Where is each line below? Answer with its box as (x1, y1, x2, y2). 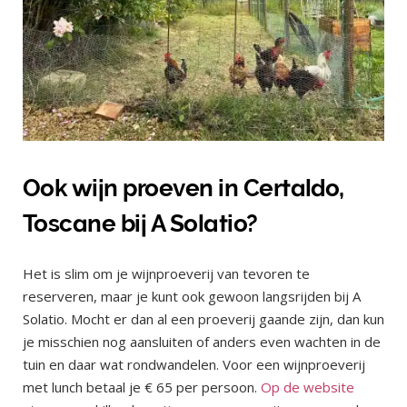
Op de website (261, 377, 354, 396)
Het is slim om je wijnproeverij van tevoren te (23, 263, 310, 283)
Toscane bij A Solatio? (23, 210, 258, 238)
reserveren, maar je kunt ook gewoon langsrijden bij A (23, 286, 361, 305)
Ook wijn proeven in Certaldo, (23, 174, 344, 203)
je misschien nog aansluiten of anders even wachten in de (23, 332, 381, 351)
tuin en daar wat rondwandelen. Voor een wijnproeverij (23, 354, 365, 373)
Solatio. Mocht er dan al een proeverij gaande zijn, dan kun (23, 309, 384, 328)
